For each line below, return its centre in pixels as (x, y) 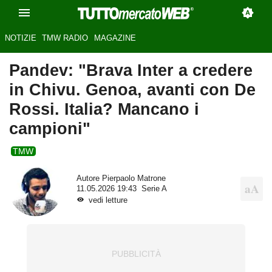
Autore (89, 178)
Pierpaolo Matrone (134, 178)
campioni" (50, 129)
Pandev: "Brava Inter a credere (131, 70)
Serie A (154, 189)
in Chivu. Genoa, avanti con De (132, 90)
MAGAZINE (115, 38)
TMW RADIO (65, 38)
